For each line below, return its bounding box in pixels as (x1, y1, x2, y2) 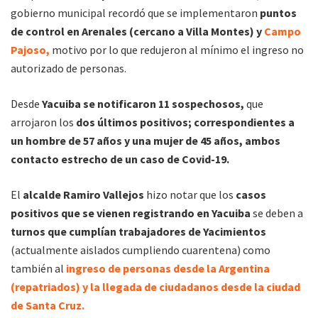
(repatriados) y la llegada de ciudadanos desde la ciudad (11, 280, 300, 295)
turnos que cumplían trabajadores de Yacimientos (11, 224, 266, 239)
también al (11, 261, 66, 276)
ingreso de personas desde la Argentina (66, 261, 270, 276)
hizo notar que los (146, 187, 236, 202)
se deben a (253, 206, 303, 221)
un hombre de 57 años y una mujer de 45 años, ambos (11, 133, 280, 148)
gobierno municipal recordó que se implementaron (11, 6, 260, 21)
